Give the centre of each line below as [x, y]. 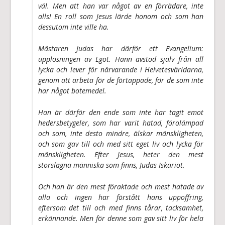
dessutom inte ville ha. [73, 27]
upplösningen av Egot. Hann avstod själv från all [121, 59]
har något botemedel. [72, 90]
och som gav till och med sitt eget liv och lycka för [121, 144]
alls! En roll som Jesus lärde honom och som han [121, 16]
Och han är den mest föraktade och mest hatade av [121, 186]
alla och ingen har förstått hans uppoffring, [121, 197]
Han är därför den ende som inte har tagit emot [121, 112]
